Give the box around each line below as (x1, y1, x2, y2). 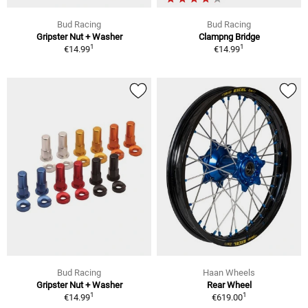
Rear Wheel (206, 279, 252, 290)
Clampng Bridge (198, 31, 260, 42)
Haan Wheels (203, 267, 255, 278)
